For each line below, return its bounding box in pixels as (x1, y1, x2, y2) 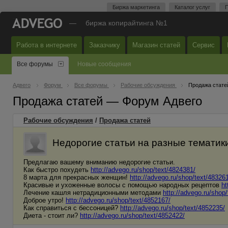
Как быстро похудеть (23, 166, 91, 174)
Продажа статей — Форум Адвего (13, 94, 202, 108)
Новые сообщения (77, 61, 131, 68)
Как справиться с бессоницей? (23, 204, 120, 212)
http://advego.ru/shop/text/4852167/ (66, 196, 170, 204)
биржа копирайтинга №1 (85, 19, 167, 27)
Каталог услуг (175, 4, 210, 10)
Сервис (192, 41, 215, 49)
